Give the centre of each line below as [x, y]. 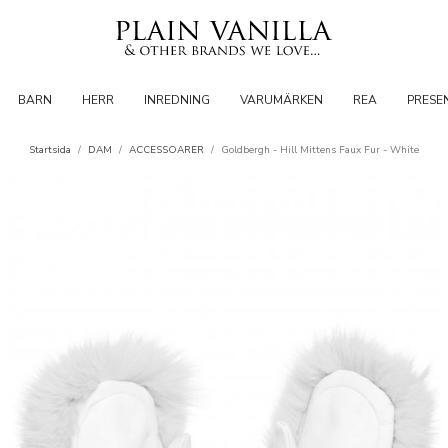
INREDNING [176, 100]
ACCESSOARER [166, 150]
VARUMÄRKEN [281, 100]
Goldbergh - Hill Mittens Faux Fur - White [320, 150]
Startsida [50, 150]
